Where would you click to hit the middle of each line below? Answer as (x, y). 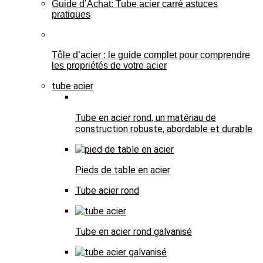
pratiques (71, 14)
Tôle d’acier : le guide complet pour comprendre (151, 55)
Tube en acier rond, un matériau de (146, 117)
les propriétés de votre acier (109, 65)
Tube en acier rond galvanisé (134, 231)
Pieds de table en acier (123, 170)
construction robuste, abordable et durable (164, 129)
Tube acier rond (107, 190)
